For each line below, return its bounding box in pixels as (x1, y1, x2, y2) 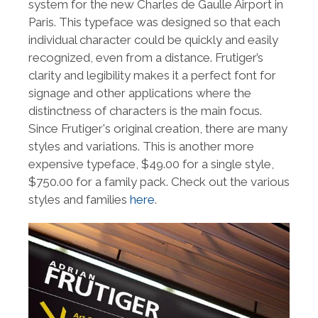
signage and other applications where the (28, 86, 251, 100)
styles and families (28, 192, 130, 207)
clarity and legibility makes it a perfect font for (28, 68, 276, 82)
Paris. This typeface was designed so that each (28, 15, 280, 29)
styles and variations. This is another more (28, 139, 254, 153)
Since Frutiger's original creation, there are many (28, 121, 287, 136)
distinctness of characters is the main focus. (28, 104, 262, 118)
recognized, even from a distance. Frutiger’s (28, 50, 263, 65)
